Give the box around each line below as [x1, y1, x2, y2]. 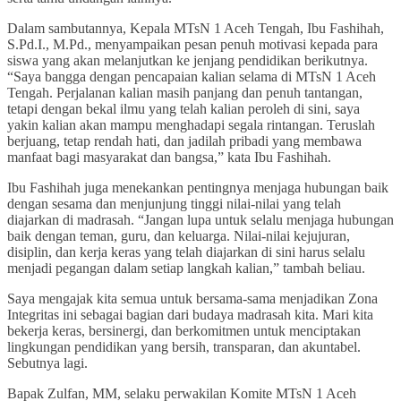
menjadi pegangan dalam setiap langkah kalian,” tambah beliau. [7, 260, 365, 277]
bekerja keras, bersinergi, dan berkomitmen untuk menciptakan [7, 323, 361, 339]
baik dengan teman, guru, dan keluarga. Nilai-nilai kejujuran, [7, 228, 350, 244]
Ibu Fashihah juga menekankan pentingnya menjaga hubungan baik [7, 180, 388, 196]
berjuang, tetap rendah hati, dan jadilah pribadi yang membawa [7, 133, 362, 149]
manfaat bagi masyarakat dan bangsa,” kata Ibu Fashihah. [7, 149, 331, 166]
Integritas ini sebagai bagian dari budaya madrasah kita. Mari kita [7, 307, 373, 323]
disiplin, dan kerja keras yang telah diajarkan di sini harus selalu [7, 244, 365, 260]
